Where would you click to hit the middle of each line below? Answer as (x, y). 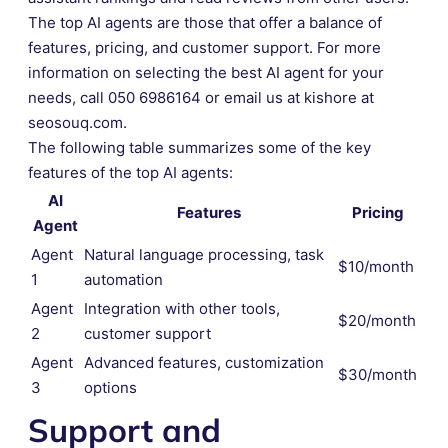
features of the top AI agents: (130, 172)
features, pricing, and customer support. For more (204, 47)
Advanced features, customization (204, 362)
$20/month (377, 320)
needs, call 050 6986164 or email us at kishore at (201, 97)
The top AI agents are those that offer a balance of (205, 22)
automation (123, 279)
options (110, 387)
